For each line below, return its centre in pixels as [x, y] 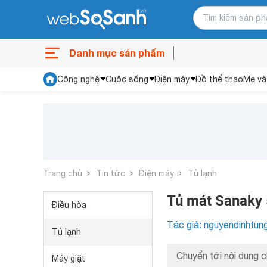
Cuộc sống [127, 79]
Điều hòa [69, 205]
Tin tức [111, 173]
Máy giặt [69, 259]
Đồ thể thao [219, 79]
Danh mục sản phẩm [117, 53]
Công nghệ [78, 79]
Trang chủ [63, 173]
